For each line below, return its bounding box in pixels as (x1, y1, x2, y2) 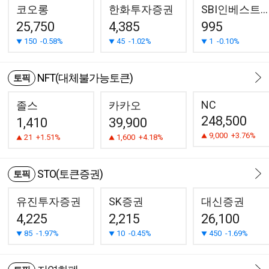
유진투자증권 (16, 195, 81, 208)
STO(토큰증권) (37, 168, 103, 180)
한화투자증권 (109, 3, 174, 16)
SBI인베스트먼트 (261, 3, 268, 16)
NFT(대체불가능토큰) (37, 71, 133, 84)
